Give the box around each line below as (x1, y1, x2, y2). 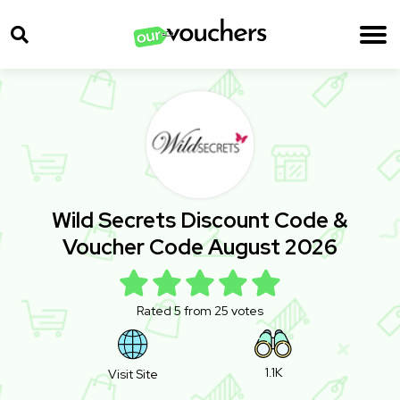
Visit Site (107, 366, 158, 383)
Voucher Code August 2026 (62, 233, 337, 262)
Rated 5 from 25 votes (137, 303, 263, 320)
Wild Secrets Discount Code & (52, 206, 348, 235)
